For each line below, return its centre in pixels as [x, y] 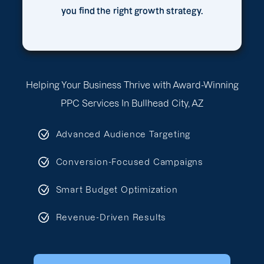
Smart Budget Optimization [117, 189]
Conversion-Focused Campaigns [129, 162]
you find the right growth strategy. [132, 11]
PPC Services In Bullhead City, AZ [132, 103]
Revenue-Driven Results [111, 217]
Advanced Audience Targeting [123, 134]
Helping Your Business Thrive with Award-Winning [132, 85]
